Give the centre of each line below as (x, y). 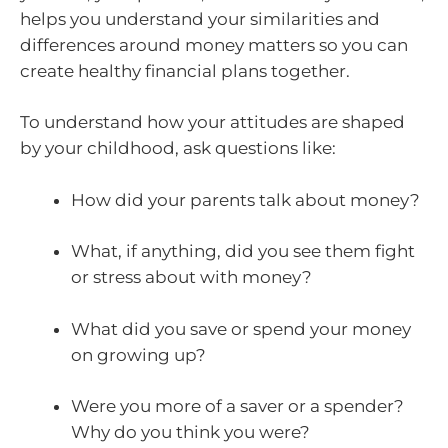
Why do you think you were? (190, 432)
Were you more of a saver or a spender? (237, 406)
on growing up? (138, 354)
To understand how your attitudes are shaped (212, 122)
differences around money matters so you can (214, 44)
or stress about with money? (191, 277)
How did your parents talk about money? (245, 199)
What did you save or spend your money (241, 328)
